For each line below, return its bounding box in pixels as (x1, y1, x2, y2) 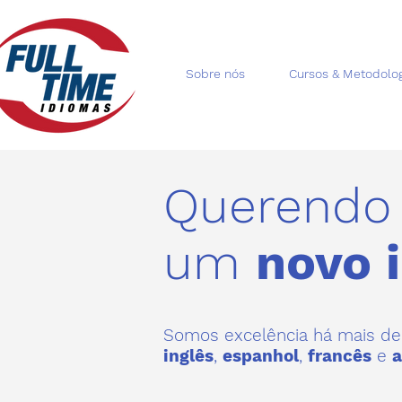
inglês (163, 345, 214, 366)
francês (308, 345, 371, 366)
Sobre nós (185, 66, 245, 81)
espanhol (223, 345, 299, 366)
